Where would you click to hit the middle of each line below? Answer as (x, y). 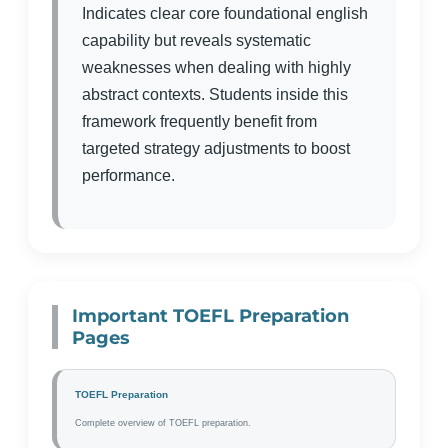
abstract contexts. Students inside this (215, 94)
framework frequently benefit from (199, 121)
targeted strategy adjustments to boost (216, 148)
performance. (128, 175)
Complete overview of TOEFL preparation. (163, 423)
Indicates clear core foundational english (225, 13)
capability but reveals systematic (196, 40)
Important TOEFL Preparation (210, 316)
